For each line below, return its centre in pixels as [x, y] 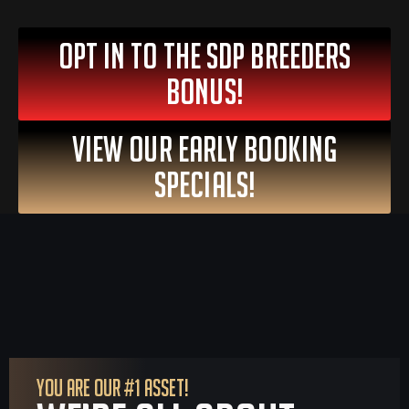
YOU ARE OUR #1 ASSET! [113, 388]
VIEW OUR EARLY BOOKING [204, 149]
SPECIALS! [204, 185]
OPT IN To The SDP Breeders [204, 56]
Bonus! [204, 92]
